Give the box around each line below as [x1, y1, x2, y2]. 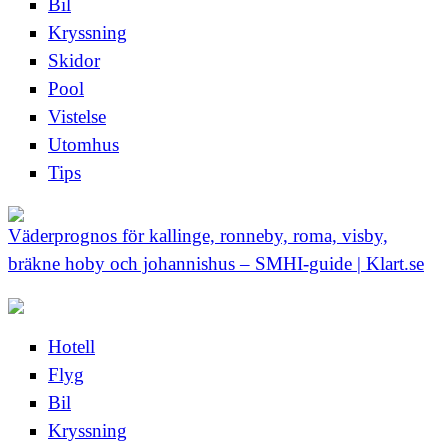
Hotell [48, 336, 95, 358]
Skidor [48, 50, 100, 72]
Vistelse [48, 106, 106, 128]
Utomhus [48, 134, 119, 156]
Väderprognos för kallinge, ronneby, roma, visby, [8, 225, 388, 247]
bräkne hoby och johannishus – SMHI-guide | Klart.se [8, 253, 424, 275]
